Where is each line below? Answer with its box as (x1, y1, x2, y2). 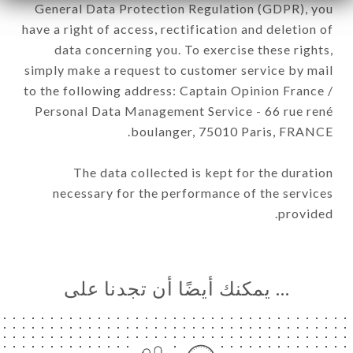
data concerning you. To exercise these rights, (54, 41, 333, 57)
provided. (278, 205, 333, 221)
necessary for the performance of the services (53, 184, 333, 200)
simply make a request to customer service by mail (24, 61, 333, 77)
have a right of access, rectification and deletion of (22, 20, 333, 36)
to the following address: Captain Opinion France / (24, 82, 333, 98)
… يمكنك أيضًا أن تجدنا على (63, 277, 290, 300)
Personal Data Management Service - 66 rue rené (35, 102, 333, 118)
